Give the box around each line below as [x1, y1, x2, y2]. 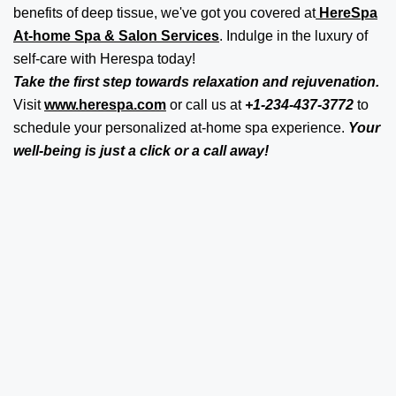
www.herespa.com [44, 96, 166, 112]
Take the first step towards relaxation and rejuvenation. [13, 73, 379, 89]
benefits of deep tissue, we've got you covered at [13, 4, 316, 20]
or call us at [166, 96, 245, 112]
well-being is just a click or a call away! [13, 142, 269, 158]
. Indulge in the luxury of [219, 27, 368, 43]
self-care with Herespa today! [13, 50, 195, 66]
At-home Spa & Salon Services [13, 27, 219, 43]
